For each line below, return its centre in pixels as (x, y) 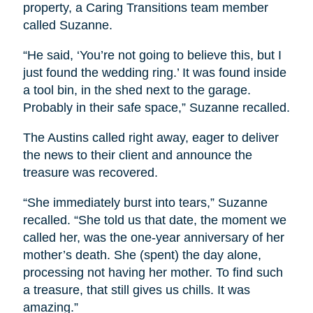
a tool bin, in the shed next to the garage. (137, 90)
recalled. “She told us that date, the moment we (154, 220)
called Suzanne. (67, 26)
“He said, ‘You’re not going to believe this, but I (152, 56)
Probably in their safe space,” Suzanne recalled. (156, 108)
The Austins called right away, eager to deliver (151, 138)
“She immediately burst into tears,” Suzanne (145, 203)
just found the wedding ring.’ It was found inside (154, 73)
